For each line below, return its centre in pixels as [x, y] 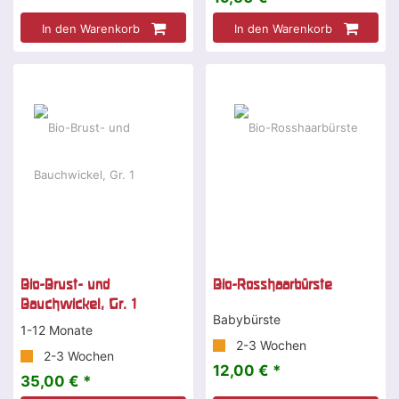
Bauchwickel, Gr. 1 [78, 304]
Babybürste [247, 320]
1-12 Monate [57, 330]
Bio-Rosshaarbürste [273, 285]
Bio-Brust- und [65, 285]
